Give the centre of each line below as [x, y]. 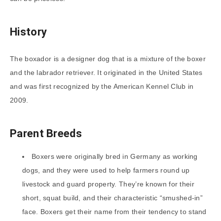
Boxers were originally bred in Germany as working [115, 157]
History [29, 32]
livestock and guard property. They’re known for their [108, 184]
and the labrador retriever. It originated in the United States [106, 73]
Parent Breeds [46, 133]
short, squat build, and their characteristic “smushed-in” [113, 198]
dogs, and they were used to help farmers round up [106, 170]
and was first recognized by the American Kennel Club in [102, 87]
